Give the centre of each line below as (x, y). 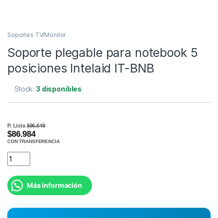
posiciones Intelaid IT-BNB (81, 68)
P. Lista (17, 125)
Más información (54, 185)
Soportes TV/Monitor (37, 35)
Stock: (26, 89)
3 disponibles (59, 89)
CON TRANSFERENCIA (34, 141)
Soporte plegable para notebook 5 (103, 52)
